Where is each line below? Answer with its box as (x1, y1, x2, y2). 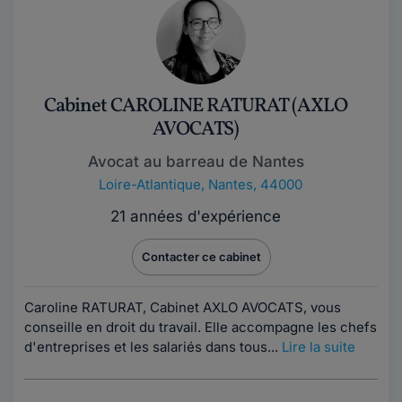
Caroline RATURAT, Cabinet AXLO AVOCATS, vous (24, 299, 341, 316)
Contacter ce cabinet (141, 249, 261, 264)
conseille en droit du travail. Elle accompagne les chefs (24, 319, 377, 336)
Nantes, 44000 (207, 176, 302, 193)
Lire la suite (282, 338, 355, 355)
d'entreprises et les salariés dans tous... (24, 338, 282, 355)
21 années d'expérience (110, 207, 281, 225)
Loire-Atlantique (98, 176, 201, 193)
